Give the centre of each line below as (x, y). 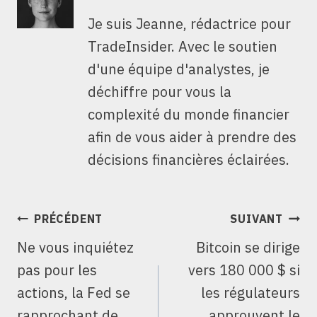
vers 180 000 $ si (244, 270)
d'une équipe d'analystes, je (179, 69)
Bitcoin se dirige (248, 248)
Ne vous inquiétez (75, 248)
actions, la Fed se (74, 293)
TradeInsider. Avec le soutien (183, 47)
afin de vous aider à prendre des (192, 137)
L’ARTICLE (63, 255)
